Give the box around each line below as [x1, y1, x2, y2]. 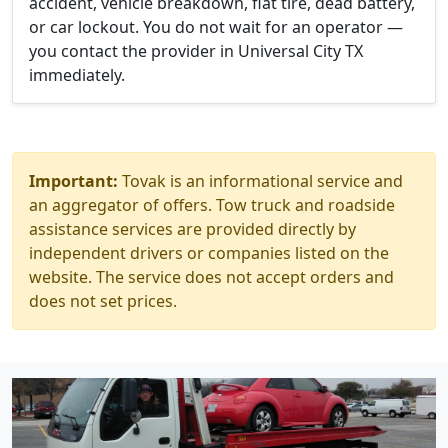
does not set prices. [29, 290, 177, 312]
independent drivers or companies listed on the [29, 242, 389, 264]
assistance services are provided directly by [29, 218, 356, 240]
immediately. [29, 64, 125, 86]
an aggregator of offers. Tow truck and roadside [29, 194, 395, 216]
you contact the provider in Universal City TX [29, 40, 363, 62]
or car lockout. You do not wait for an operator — [29, 16, 403, 38]
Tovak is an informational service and [118, 170, 403, 192]
